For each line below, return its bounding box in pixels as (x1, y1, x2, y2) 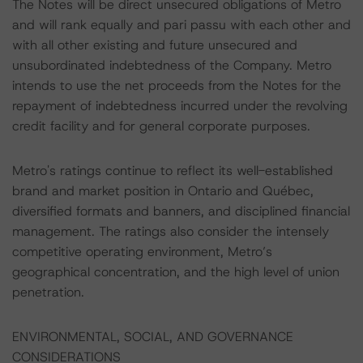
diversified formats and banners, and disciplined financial (12, 203, 350, 220)
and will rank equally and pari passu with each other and (12, 16, 351, 33)
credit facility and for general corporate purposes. (12, 117, 310, 135)
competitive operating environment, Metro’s (12, 243, 272, 260)
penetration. (12, 284, 84, 301)
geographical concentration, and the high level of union (12, 263, 340, 280)
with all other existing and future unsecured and (12, 36, 297, 53)
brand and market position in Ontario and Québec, (12, 182, 314, 199)
